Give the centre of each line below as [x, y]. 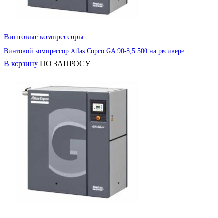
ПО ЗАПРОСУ [65, 64]
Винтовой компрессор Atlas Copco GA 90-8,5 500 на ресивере [94, 51]
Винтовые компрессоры [44, 36]
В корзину [22, 64]
